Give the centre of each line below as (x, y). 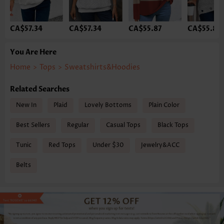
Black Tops (173, 125)
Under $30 (108, 145)
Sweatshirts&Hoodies (102, 67)
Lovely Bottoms (108, 105)
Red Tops (62, 145)
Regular (78, 125)
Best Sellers (33, 125)
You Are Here (33, 52)
